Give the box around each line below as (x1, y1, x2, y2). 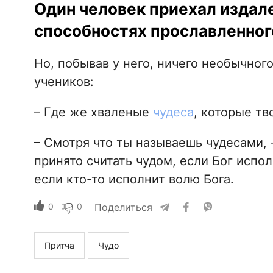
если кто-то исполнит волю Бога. (34, 172, 234, 187)
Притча (44, 240, 74, 251)
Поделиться (94, 201, 152, 214)
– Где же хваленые (34, 105, 153, 120)
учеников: (34, 74, 94, 90)
